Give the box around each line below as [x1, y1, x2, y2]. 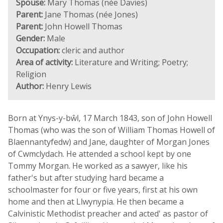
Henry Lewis [44, 81, 92, 92]
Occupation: [16, 45, 60, 56]
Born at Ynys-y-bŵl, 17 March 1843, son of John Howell [8, 112, 212, 123]
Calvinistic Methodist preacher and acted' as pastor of [8, 208, 208, 219]
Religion [16, 69, 46, 80]
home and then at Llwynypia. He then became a [8, 196, 184, 207]
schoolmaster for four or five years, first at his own [8, 184, 198, 195]
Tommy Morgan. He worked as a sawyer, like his [8, 160, 188, 171]
